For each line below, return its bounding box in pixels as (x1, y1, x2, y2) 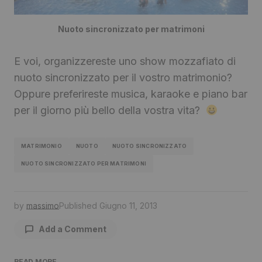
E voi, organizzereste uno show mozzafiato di (14, 54, 236, 67)
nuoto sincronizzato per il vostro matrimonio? (14, 71, 232, 84)
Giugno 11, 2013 (99, 200, 157, 211)
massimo (26, 200, 59, 211)
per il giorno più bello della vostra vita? (14, 104, 206, 116)
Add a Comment (39, 224, 106, 235)
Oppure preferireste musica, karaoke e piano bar (14, 87, 247, 100)
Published (59, 200, 97, 211)
